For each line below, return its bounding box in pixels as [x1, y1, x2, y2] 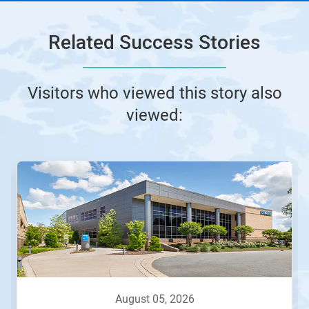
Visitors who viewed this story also [27, 83, 282, 103]
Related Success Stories [48, 31, 261, 54]
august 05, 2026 [121, 292, 195, 306]
